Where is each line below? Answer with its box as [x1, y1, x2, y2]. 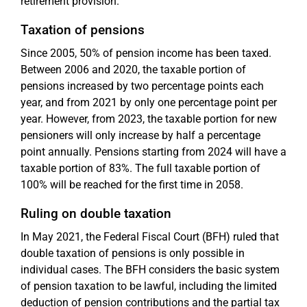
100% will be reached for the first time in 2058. [21, 177, 243, 191]
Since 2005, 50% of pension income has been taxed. [21, 46, 271, 60]
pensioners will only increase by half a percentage [21, 128, 260, 142]
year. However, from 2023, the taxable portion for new [21, 112, 277, 125]
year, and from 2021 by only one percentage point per [21, 95, 277, 109]
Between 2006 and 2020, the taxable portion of [21, 62, 246, 76]
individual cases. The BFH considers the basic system [21, 262, 280, 276]
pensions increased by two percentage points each [21, 79, 264, 93]
